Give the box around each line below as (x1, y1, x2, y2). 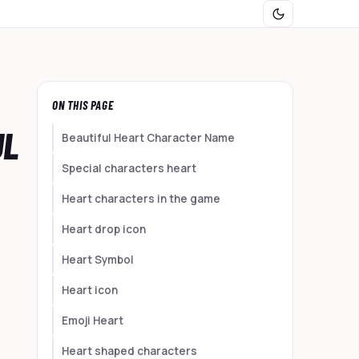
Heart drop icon (62, 222, 146, 236)
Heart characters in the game (62, 192, 220, 206)
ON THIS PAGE (52, 98, 114, 112)
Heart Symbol (62, 252, 134, 267)
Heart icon (62, 283, 118, 297)
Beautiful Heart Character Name (62, 131, 235, 145)
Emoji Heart (62, 313, 123, 328)
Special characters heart (62, 161, 196, 175)
